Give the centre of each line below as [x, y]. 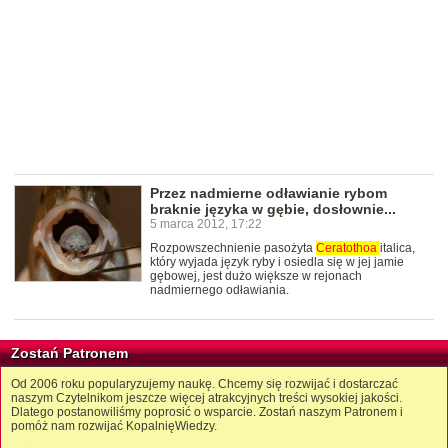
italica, [397, 248]
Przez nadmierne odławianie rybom [268, 193]
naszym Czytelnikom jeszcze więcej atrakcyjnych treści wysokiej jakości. [206, 398]
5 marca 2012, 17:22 [206, 224]
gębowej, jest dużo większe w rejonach [256, 276]
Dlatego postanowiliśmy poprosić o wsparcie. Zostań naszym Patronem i [207, 412]
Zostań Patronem [69, 353]
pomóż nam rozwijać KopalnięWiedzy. [114, 426]
